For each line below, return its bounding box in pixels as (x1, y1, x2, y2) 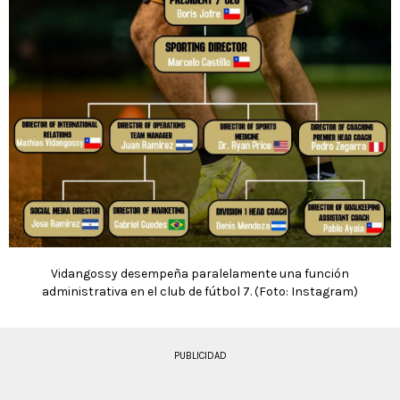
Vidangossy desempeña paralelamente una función (51, 266, 349, 282)
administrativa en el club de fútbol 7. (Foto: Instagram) (42, 284, 358, 300)
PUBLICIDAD (173, 350, 227, 362)
